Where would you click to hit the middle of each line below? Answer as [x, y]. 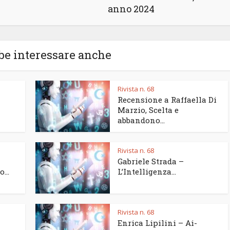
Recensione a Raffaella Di [167, 100]
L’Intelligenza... [147, 172]
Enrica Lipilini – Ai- [157, 223]
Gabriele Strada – [151, 161]
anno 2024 [131, 9]
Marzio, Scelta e [148, 110]
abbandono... [141, 120]
